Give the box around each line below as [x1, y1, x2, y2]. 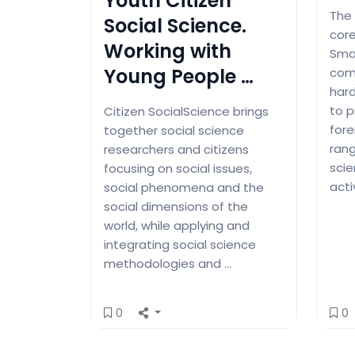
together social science [104, 121, 244, 139]
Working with [104, 37, 231, 64]
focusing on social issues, [104, 159, 252, 177]
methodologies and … [104, 254, 231, 272]
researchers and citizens [104, 140, 249, 158]
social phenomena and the [104, 178, 264, 196]
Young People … [104, 63, 254, 90]
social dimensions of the [104, 197, 248, 215]
